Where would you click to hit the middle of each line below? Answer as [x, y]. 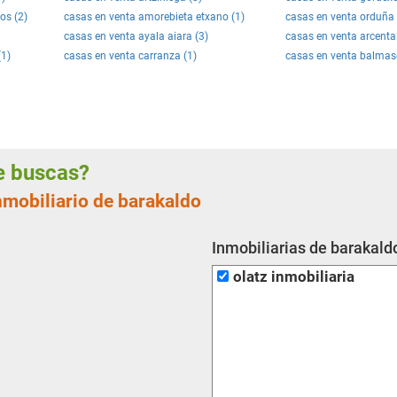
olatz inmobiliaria [294, 277]
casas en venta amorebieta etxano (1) [154, 17]
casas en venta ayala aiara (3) [136, 36]
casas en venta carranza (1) [130, 56]
